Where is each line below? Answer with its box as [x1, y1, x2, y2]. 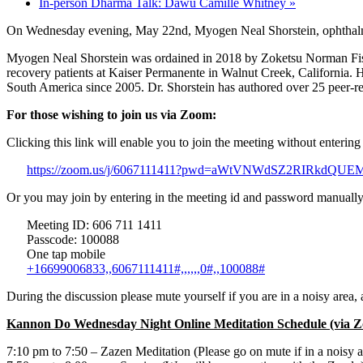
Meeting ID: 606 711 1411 [27, 217, 162, 232]
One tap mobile [27, 246, 105, 261]
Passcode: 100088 [27, 232, 119, 246]
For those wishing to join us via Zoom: [6, 107, 216, 122]
